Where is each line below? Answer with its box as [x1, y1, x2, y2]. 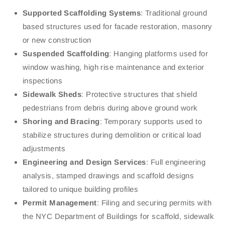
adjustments [23, 144, 65, 153]
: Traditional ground [141, 9, 207, 18]
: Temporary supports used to [99, 117, 202, 126]
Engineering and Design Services [23, 158, 146, 167]
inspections [23, 76, 62, 85]
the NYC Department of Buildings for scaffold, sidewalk [23, 212, 214, 221]
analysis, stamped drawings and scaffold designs [23, 171, 194, 180]
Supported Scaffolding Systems [23, 9, 141, 18]
